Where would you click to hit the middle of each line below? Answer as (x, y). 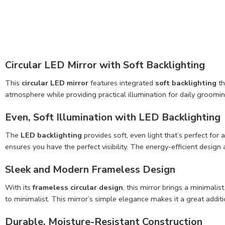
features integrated (122, 83)
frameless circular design (78, 187)
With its (19, 187)
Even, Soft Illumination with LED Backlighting (113, 117)
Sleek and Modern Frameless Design (90, 169)
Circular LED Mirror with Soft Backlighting (105, 65)
